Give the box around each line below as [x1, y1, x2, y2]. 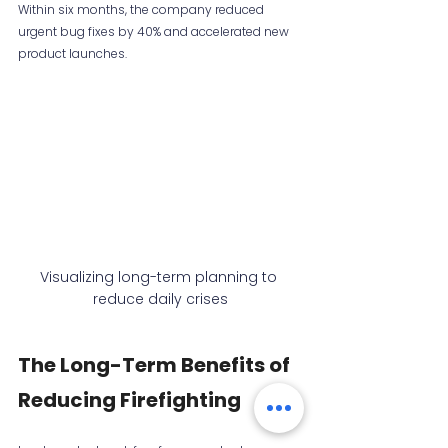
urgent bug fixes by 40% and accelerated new [18, 23, 292, 41]
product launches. [18, 45, 127, 63]
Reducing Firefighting [18, 385, 241, 414]
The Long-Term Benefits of [18, 350, 294, 379]
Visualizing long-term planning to [39, 266, 281, 287]
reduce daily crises [92, 288, 228, 309]
